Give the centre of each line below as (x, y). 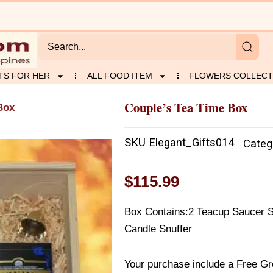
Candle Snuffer (158, 229)
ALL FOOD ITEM (119, 76)
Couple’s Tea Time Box (186, 107)
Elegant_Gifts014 (191, 143)
